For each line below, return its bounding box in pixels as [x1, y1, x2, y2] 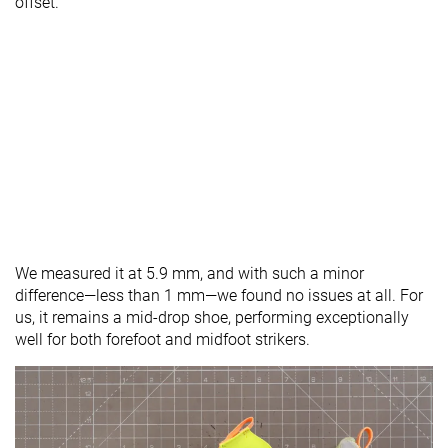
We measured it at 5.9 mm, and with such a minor [15, 264, 364, 284]
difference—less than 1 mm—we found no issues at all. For [15, 286, 423, 306]
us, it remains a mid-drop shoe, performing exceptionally [15, 308, 409, 328]
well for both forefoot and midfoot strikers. [15, 330, 310, 350]
